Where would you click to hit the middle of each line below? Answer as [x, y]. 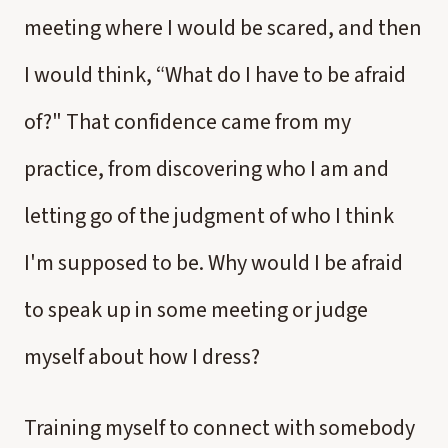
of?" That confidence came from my [187, 122]
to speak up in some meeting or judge [196, 310]
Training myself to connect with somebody [219, 428]
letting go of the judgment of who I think [209, 216]
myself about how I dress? [142, 357]
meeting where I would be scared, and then [223, 28]
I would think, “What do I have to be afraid [215, 75]
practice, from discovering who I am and [206, 169]
